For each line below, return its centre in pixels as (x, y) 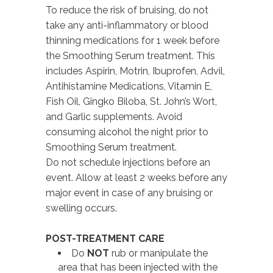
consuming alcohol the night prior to (127, 132)
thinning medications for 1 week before (133, 40)
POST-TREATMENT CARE (105, 238)
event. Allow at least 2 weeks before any (136, 177)
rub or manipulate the (158, 253)
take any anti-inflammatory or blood (127, 25)
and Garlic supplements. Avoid (114, 116)
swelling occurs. (81, 208)
